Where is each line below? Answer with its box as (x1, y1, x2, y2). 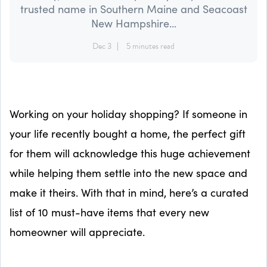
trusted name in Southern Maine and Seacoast (20, 1, 247, 16)
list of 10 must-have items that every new (10, 204, 209, 219)
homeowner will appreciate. (10, 224, 145, 239)
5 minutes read (126, 39, 175, 52)
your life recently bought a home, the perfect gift (10, 126, 246, 141)
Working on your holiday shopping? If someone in (10, 106, 247, 121)
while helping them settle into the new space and (10, 165, 247, 180)
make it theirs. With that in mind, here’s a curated (10, 185, 249, 200)
